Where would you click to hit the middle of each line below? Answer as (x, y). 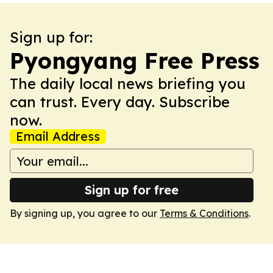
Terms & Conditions (204, 213)
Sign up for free (132, 190)
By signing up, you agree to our (85, 213)
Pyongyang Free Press (135, 61)
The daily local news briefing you (128, 83)
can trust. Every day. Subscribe (120, 102)
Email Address (58, 136)
